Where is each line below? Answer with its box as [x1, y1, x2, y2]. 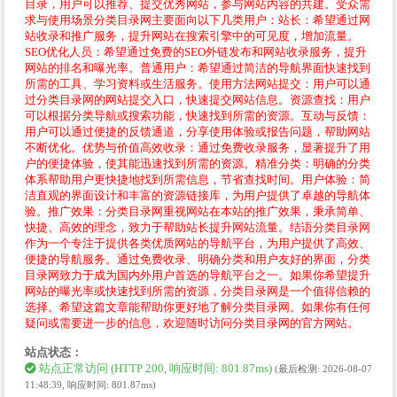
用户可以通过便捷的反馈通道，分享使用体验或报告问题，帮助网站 [25, 124, 370, 138]
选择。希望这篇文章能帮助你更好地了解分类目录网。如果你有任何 [25, 300, 370, 314]
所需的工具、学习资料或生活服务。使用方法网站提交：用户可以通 [25, 76, 370, 90]
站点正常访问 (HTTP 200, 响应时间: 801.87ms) [36, 361, 275, 375]
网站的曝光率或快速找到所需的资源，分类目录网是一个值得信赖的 [25, 284, 370, 298]
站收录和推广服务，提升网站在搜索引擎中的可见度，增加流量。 [25, 28, 359, 43]
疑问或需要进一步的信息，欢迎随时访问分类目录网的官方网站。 [25, 315, 359, 330]
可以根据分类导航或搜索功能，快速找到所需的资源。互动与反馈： [25, 108, 370, 122]
